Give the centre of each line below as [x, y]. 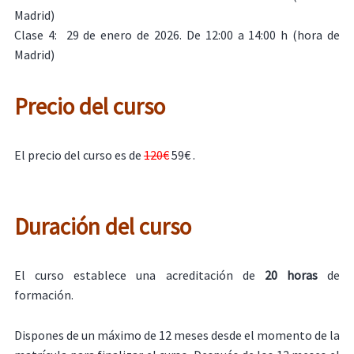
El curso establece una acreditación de [139, 275]
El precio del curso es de [79, 154]
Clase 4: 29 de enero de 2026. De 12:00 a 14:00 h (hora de [177, 35]
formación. [43, 295]
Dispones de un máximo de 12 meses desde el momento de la [177, 335]
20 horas [291, 275]
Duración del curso [105, 227]
